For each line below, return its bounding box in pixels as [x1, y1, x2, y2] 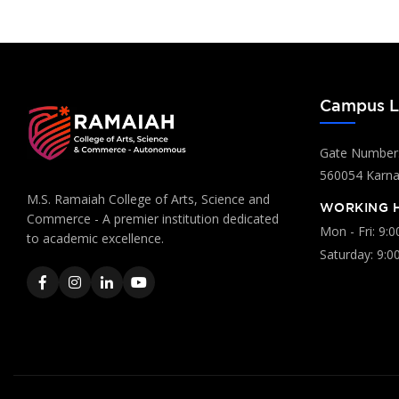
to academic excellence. [27, 230, 164, 248]
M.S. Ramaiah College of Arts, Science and [27, 191, 270, 208]
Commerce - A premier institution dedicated [27, 210, 279, 228]
